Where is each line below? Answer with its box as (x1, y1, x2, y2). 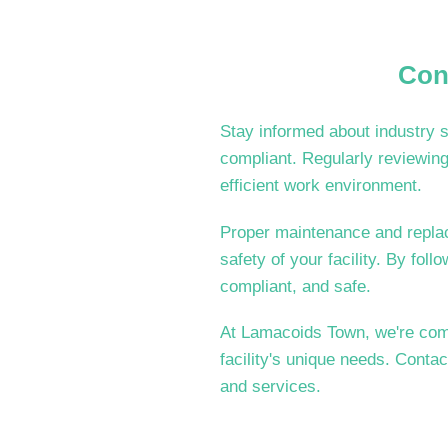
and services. (220, 377, 322, 397)
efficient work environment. (220, 176, 423, 196)
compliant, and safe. (220, 276, 372, 296)
